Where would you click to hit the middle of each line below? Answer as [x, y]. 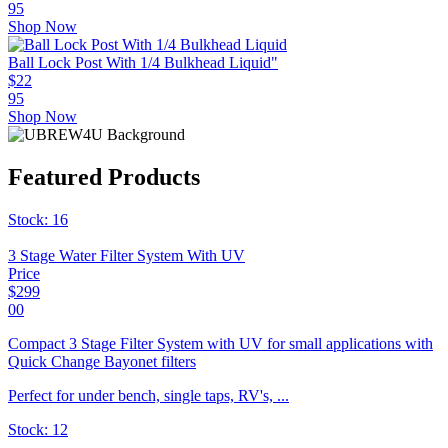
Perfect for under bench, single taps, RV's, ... [148, 396]
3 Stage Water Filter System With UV [126, 256]
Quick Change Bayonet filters [102, 362]
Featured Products [104, 177]
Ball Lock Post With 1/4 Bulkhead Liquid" [143, 63]
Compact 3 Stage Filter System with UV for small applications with [220, 344]
